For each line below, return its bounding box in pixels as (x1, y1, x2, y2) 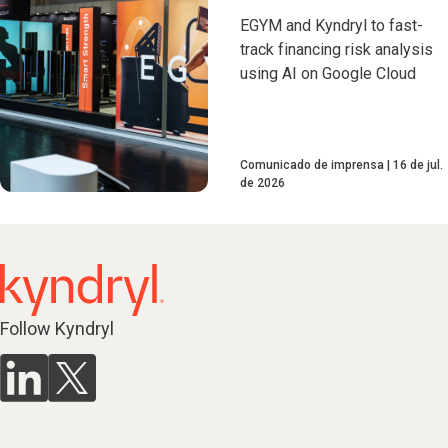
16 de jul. (393, 158, 443, 172)
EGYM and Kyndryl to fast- (240, 16, 423, 35)
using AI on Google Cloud (240, 64, 416, 83)
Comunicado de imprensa (240, 158, 384, 172)
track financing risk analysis (240, 40, 433, 59)
